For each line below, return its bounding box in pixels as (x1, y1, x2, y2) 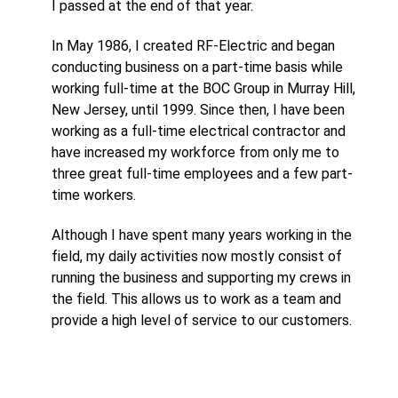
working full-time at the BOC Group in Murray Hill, (52, 80, 355, 98)
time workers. (52, 187, 136, 204)
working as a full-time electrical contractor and (52, 123, 346, 140)
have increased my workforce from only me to (52, 144, 339, 162)
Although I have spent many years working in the (52, 227, 352, 244)
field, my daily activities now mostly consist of (52, 248, 342, 266)
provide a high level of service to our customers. (52, 312, 352, 330)
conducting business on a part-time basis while (52, 59, 343, 76)
